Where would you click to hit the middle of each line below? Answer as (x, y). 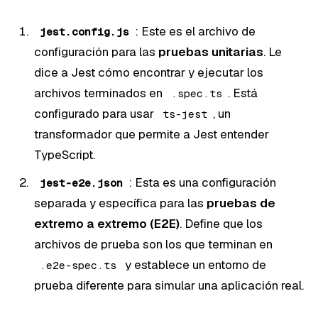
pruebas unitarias (211, 51)
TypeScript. (65, 154)
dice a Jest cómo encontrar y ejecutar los (149, 72)
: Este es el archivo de (195, 31)
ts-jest (185, 114)
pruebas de (241, 203)
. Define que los (221, 223)
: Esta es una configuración (202, 182)
